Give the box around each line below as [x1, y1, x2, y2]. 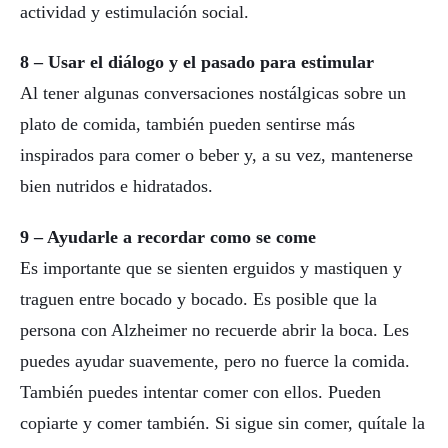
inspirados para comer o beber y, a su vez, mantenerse [20, 145, 413, 166]
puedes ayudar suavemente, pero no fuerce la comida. [20, 351, 410, 372]
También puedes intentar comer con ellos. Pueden [20, 382, 381, 403]
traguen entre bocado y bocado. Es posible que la [20, 289, 377, 310]
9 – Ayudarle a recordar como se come [20, 227, 316, 248]
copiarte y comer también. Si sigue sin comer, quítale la [20, 413, 425, 434]
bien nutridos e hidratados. [20, 176, 213, 197]
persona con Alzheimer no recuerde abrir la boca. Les [20, 320, 409, 341]
